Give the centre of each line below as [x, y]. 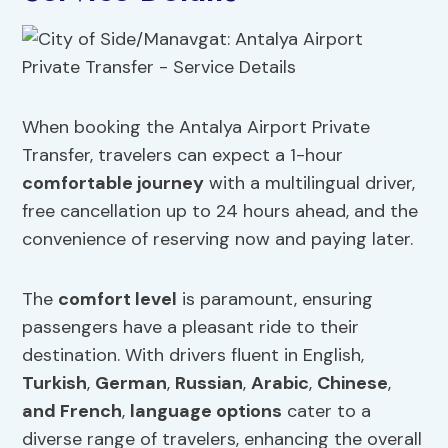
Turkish [55, 383]
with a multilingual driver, [310, 183]
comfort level [118, 299]
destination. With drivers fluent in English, [193, 355]
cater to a [327, 411]
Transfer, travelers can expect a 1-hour [183, 155]
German [131, 383]
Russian [209, 383]
